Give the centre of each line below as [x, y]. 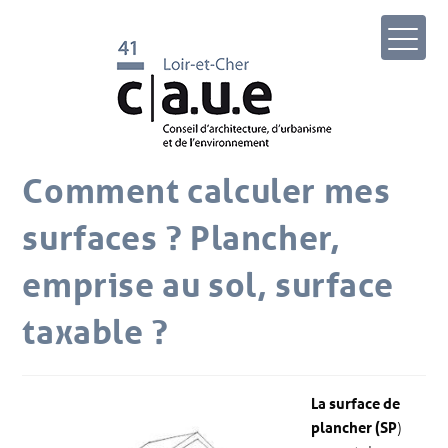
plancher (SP [353, 427]
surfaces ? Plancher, [181, 237]
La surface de [355, 403]
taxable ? [95, 331]
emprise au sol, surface [208, 284]
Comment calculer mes [206, 190]
